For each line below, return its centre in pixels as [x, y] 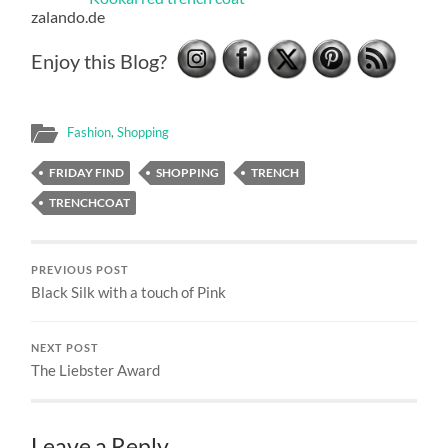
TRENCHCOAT [90, 202]
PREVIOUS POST [80, 269]
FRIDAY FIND [87, 172]
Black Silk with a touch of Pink [129, 291]
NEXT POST [65, 347]
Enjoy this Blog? [99, 60]
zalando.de [68, 16]
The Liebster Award [96, 369]
